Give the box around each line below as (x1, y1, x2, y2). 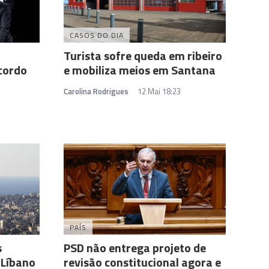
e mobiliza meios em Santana (64, 61, 216, 79)
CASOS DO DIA (70, 29, 124, 41)
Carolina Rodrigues (64, 85, 128, 97)
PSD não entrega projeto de (64, 238, 206, 257)
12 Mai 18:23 (138, 85, 181, 97)
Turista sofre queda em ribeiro (64, 46, 222, 65)
